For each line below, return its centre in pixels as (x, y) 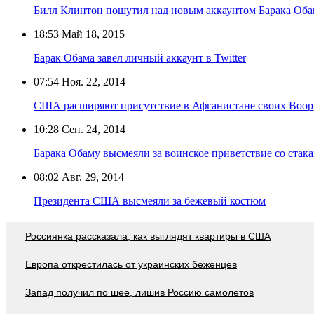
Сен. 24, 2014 (92, 129)
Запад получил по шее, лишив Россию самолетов (139, 292)
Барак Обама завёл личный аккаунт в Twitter (140, 57)
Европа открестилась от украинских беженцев (131, 264)
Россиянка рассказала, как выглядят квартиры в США (148, 236)
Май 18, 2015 (92, 34)
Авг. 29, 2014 (91, 177)
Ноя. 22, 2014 (92, 81)
